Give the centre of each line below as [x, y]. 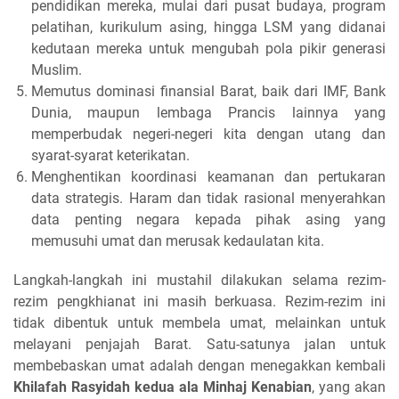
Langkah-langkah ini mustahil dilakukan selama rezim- [199, 280]
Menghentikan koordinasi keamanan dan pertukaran [208, 176]
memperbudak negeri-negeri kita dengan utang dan [208, 134]
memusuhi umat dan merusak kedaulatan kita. [178, 240]
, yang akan [349, 387]
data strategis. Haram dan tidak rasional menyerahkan [208, 198]
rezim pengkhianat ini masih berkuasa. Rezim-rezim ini [199, 301]
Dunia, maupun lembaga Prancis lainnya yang [208, 112]
